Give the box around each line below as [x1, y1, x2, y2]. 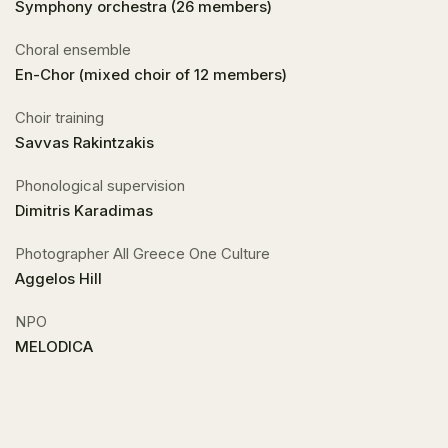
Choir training [15, 108, 104, 127]
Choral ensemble [15, 40, 131, 59]
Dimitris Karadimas [15, 201, 153, 220]
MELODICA [15, 337, 93, 356]
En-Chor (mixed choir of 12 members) [15, 65, 287, 84]
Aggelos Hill [15, 269, 102, 288]
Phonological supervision [15, 176, 185, 195]
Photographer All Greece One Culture [15, 244, 270, 263]
